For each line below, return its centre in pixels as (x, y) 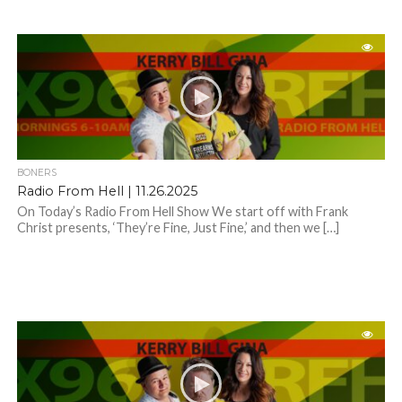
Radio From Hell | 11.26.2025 (107, 192)
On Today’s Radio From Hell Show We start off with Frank (182, 212)
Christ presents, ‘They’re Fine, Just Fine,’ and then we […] (178, 228)
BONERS (36, 173)
